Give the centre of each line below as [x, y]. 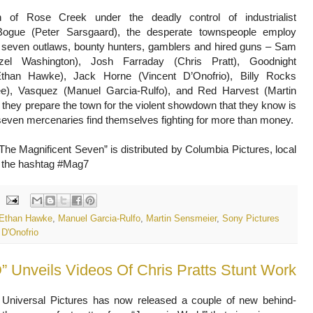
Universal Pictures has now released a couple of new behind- [149, 300]
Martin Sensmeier [181, 218]
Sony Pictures [251, 218]
